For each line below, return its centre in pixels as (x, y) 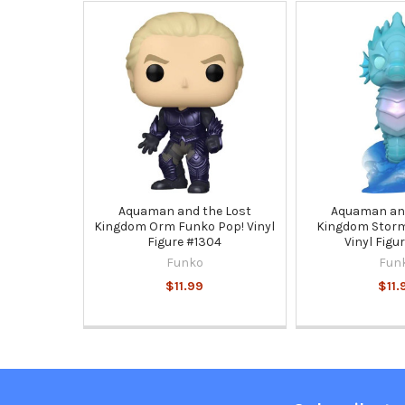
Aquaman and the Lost (184, 211)
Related (108, 39)
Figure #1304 (185, 241)
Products (113, 59)
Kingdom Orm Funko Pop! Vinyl (185, 226)
